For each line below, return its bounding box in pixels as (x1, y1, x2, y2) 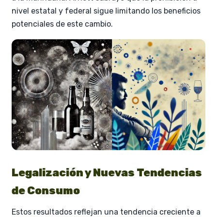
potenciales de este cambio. (12, 19, 113, 29)
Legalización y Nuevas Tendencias (12, 166, 202, 179)
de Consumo (12, 184, 80, 197)
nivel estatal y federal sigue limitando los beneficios (12, 6, 201, 15)
